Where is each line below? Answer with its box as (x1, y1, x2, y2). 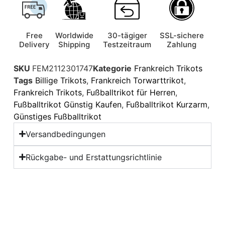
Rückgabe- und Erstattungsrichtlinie (26, 152, 162, 162)
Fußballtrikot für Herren (86, 87, 175, 97)
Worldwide (55, 30, 93, 40)
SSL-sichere (159, 30, 204, 40)
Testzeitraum (103, 39, 152, 49)
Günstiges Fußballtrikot (13, 111, 101, 122)
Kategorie (92, 63, 132, 73)
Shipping (58, 39, 90, 49)
